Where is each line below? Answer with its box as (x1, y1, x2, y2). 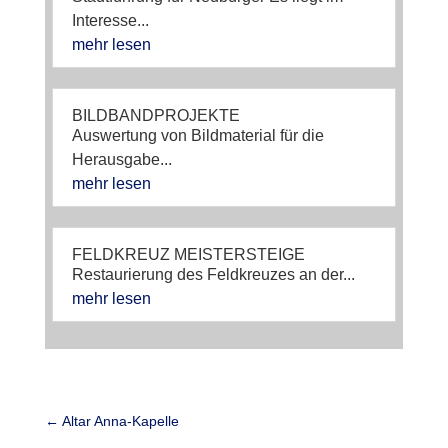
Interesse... (71, 11, 149, 29)
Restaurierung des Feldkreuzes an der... (71, 265, 355, 283)
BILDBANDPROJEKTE (71, 106, 240, 124)
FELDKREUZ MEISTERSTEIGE (71, 245, 305, 263)
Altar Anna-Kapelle (61, 412, 179, 429)
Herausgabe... (71, 150, 172, 168)
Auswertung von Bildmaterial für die (71, 126, 324, 144)
